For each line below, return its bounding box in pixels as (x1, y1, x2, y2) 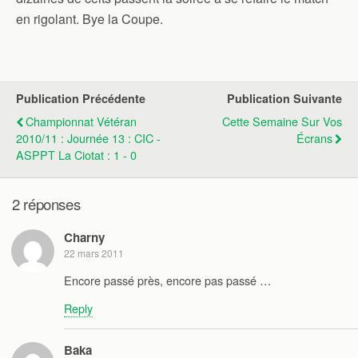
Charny (64, 229, 105, 247)
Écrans (296, 129, 332, 146)
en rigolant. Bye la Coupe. (16, 10, 163, 28)
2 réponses (12, 193, 81, 214)
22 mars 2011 (64, 246, 124, 261)
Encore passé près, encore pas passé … (64, 271, 271, 288)
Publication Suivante (227, 90, 342, 106)
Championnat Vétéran (26, 113, 137, 129)
